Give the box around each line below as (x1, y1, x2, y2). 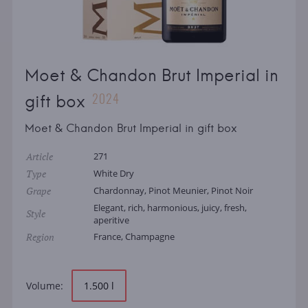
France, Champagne (93, 230, 175, 243)
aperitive (93, 214, 129, 227)
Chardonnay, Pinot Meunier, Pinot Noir (93, 184, 253, 197)
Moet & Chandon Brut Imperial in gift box (24, 121, 237, 135)
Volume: (25, 279, 63, 293)
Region (25, 230, 54, 244)
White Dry (93, 167, 134, 180)
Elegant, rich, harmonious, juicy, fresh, (93, 201, 247, 214)
